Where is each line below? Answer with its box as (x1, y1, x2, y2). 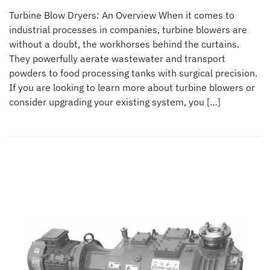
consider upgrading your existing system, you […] (9, 95, 221, 108)
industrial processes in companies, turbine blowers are (9, 23, 247, 36)
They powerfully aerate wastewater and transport (9, 52, 225, 64)
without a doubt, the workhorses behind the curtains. (9, 37, 239, 50)
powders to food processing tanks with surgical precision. (9, 66, 257, 79)
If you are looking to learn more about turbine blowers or (9, 81, 255, 93)
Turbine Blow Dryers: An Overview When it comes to (9, 8, 234, 21)
